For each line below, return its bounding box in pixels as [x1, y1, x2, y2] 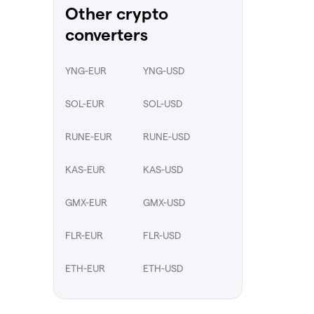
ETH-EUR [65, 262, 105, 274]
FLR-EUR [65, 229, 103, 241]
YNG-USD [143, 64, 184, 76]
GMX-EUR [65, 196, 107, 208]
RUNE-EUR [65, 130, 112, 142]
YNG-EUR [65, 64, 107, 76]
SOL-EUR [65, 97, 104, 109]
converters [65, 25, 148, 44]
